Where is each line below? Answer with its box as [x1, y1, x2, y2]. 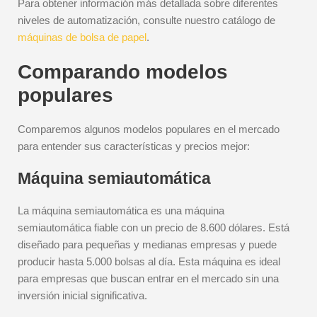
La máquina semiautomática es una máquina [18, 204, 224, 217]
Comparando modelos [18, 61, 228, 83]
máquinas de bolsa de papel [18, 31, 146, 43]
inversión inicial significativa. [18, 289, 147, 301]
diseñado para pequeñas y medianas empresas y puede [18, 238, 277, 250]
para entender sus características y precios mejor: [18, 140, 250, 152]
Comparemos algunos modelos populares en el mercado [18, 123, 279, 135]
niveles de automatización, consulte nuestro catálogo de [18, 14, 275, 26]
